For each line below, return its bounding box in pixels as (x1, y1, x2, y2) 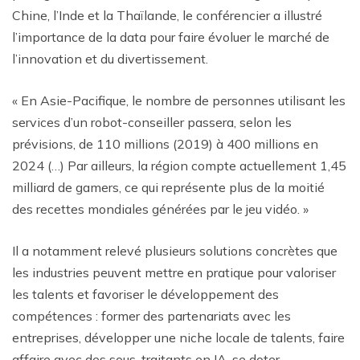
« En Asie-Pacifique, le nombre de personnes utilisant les (12, 92, 346, 108)
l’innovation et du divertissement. (12, 50, 208, 67)
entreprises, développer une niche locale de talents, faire (12, 329, 345, 346)
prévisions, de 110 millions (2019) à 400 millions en (12, 135, 318, 152)
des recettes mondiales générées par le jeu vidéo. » (12, 200, 309, 217)
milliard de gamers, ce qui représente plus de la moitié (12, 178, 325, 195)
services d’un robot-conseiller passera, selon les (12, 113, 292, 130)
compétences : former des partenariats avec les (12, 307, 291, 324)
